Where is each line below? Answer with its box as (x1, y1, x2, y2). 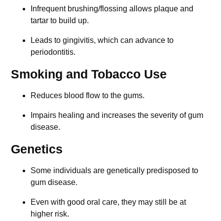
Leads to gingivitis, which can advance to (31, 36, 174, 44)
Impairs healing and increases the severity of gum (31, 110, 204, 119)
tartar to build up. (31, 16, 89, 25)
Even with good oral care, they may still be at (31, 197, 186, 206)
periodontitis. (31, 47, 76, 56)
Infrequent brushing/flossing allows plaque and (31, 4, 194, 13)
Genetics (11, 142, 63, 156)
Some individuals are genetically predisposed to (31, 166, 199, 175)
